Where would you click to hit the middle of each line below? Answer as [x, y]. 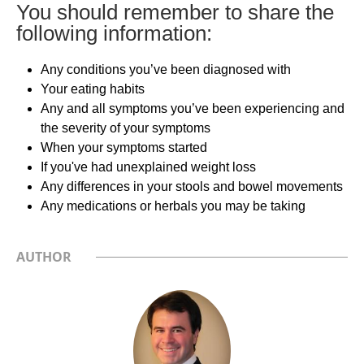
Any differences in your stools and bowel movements [192, 186]
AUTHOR [44, 256]
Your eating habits [93, 89]
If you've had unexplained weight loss [148, 167]
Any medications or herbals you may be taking [173, 206]
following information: [114, 33]
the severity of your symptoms [126, 128]
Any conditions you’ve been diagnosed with [166, 69]
